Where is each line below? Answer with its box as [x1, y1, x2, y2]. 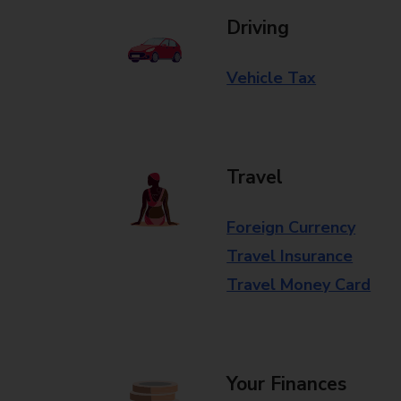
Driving [226, 15, 290, 40]
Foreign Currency [226, 217, 356, 238]
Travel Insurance [226, 245, 354, 267]
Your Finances [226, 371, 347, 397]
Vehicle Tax [226, 67, 317, 89]
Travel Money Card [226, 274, 371, 295]
